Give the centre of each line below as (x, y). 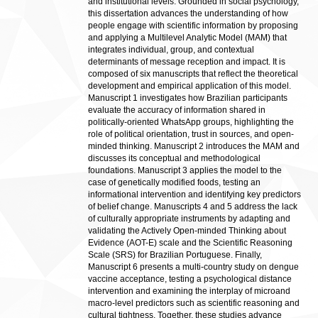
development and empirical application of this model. (190, 86)
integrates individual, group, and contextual (171, 50)
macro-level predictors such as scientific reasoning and (194, 303)
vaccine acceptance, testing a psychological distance (190, 279)
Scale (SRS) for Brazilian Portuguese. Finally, (175, 255)
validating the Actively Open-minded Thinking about (187, 231)
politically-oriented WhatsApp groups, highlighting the (191, 122)
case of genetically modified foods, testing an (174, 182)
